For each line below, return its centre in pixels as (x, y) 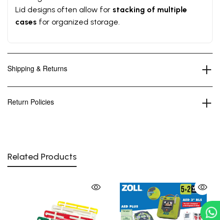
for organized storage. (78, 22)
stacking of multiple (150, 9)
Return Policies (31, 101)
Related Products (42, 156)
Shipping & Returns (37, 68)
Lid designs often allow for (64, 9)
